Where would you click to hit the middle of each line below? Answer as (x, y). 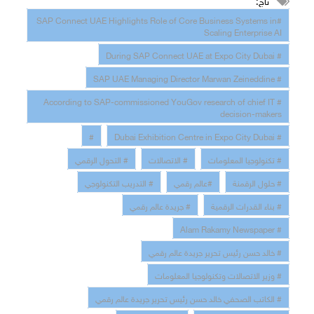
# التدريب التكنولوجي (119, 181)
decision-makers (251, 112)
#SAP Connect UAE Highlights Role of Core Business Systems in (157, 19)
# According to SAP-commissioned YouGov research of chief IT (159, 100)
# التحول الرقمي (102, 158)
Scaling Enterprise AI (243, 30)
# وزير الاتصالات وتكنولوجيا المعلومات (218, 274)
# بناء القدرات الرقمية (246, 204)
